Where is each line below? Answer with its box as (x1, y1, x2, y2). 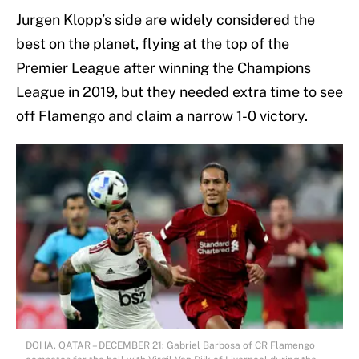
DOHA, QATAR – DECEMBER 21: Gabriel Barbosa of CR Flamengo (26, 340, 315, 352)
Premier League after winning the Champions (16, 59, 311, 77)
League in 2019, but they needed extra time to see (16, 83, 343, 101)
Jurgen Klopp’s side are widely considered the (16, 11, 315, 29)
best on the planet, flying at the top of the (16, 35, 289, 53)
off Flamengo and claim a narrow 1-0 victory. (16, 107, 308, 125)
